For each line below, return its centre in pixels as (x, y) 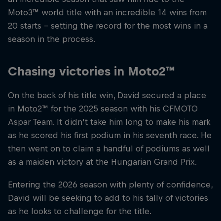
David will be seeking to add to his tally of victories (108, 198)
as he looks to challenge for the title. (80, 211)
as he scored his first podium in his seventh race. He (110, 135)
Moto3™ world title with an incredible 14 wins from (107, 13)
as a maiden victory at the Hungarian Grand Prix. (102, 162)
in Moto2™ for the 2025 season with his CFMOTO (103, 109)
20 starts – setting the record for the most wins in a (108, 26)
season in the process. (52, 39)
